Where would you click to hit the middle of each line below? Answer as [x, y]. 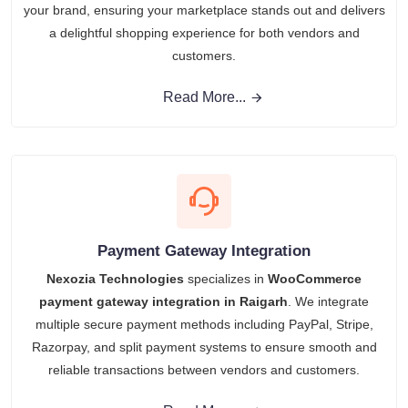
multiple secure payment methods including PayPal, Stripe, [204, 324]
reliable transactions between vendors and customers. [204, 369]
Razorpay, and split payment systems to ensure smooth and [204, 347]
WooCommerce [315, 278]
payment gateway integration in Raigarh [163, 301]
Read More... [204, 97]
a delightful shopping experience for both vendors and [204, 32]
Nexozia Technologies [115, 278]
